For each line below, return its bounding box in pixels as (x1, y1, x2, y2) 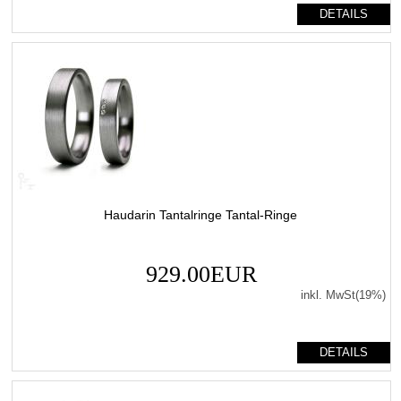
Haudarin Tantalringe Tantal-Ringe (103, 207, 297, 222)
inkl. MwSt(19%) (300, 287, 386, 302)
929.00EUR (145, 260, 257, 287)
